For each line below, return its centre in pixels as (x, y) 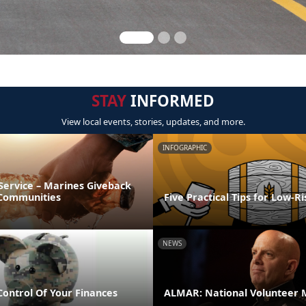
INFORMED (170, 101)
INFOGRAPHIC (185, 148)
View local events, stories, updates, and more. (153, 122)
